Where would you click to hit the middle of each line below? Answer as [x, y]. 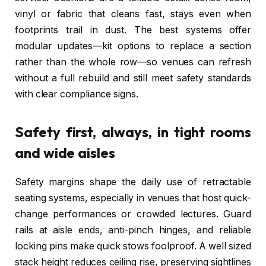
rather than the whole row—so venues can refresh [133, 62]
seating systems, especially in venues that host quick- [133, 198]
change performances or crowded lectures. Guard [133, 214]
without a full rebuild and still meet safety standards [133, 78]
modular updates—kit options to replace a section [133, 46]
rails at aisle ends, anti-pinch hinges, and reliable [133, 230]
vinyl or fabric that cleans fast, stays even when [133, 14]
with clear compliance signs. [77, 94]
